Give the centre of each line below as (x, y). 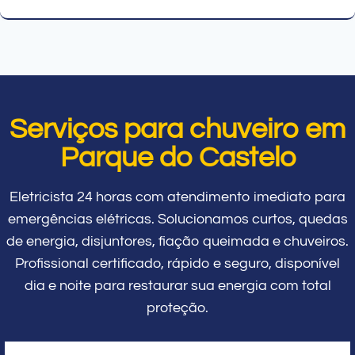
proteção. (177, 307)
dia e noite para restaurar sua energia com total (177, 285)
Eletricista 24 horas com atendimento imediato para (177, 197)
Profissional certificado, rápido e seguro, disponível (177, 263)
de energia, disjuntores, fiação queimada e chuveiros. (177, 241)
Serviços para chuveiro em (177, 129)
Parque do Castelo (177, 157)
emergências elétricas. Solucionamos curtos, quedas (177, 219)
